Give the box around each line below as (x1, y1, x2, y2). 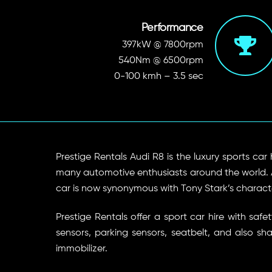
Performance (141, 22, 203, 33)
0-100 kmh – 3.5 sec (114, 72, 203, 82)
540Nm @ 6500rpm (118, 56, 203, 66)
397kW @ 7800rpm (121, 40, 203, 50)
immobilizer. (56, 243, 110, 254)
